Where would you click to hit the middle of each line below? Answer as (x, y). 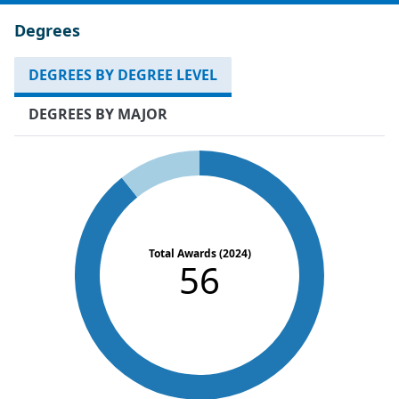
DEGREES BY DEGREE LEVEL (123, 74)
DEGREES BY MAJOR (98, 114)
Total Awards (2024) (199, 253)
